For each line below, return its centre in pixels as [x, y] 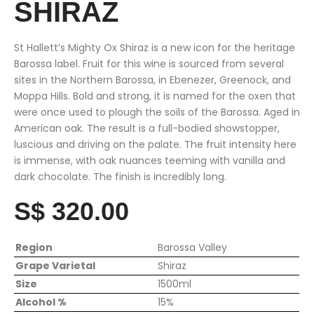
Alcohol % [41, 302]
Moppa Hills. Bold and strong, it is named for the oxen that [155, 96]
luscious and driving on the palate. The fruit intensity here [155, 145]
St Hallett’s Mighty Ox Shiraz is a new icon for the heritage [155, 48]
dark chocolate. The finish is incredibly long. [120, 177]
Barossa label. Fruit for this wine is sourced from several [149, 64]
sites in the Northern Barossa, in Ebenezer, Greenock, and [152, 80]
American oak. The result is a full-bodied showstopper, [147, 129]
